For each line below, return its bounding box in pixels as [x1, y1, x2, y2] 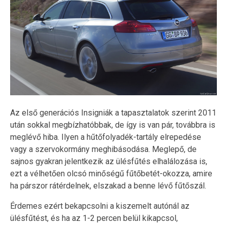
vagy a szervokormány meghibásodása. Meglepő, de [10, 144, 197, 154]
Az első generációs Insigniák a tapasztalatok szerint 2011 [10, 107, 216, 118]
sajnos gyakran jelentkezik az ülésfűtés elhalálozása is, [10, 156, 207, 166]
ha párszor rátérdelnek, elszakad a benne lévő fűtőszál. [10, 180, 206, 191]
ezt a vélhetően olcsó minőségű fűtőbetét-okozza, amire [10, 168, 212, 178]
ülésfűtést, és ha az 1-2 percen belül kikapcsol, [10, 213, 178, 223]
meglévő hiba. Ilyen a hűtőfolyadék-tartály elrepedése [10, 132, 201, 142]
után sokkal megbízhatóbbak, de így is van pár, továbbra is [10, 120, 215, 130]
